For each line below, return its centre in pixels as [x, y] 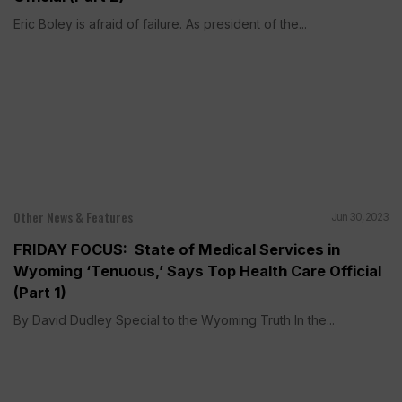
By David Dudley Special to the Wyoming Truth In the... [174, 319]
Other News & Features [73, 216]
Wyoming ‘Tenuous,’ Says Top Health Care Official [197, 271]
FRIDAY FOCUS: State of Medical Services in [177, 249]
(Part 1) [40, 292]
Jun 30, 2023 [360, 216]
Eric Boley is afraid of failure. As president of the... [160, 23]
